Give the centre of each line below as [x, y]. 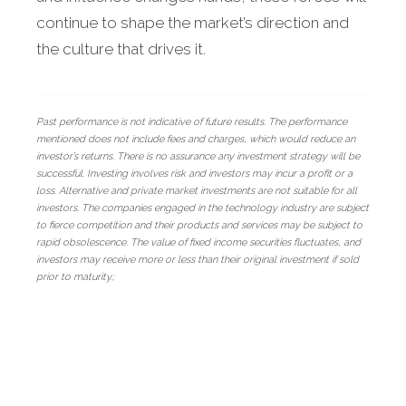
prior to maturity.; [75, 277]
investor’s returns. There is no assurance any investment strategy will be [198, 157]
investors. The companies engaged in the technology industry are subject [203, 208]
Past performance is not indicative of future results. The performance [192, 122]
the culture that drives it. [121, 49]
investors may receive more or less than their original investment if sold [198, 260]
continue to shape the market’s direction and [193, 23]
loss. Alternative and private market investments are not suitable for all [197, 191]
